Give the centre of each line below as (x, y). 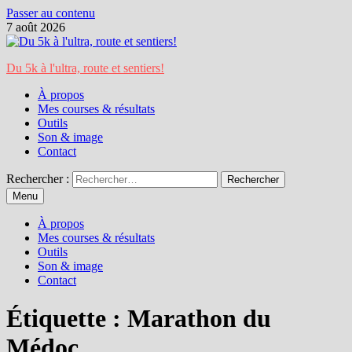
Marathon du (199, 319)
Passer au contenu (51, 13)
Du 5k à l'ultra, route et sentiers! (85, 68)
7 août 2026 (36, 27)
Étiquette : (67, 319)
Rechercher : (38, 179)
